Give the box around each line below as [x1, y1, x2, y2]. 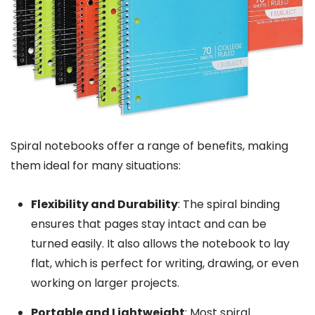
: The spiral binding [177, 196, 280, 213]
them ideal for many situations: [11, 157, 181, 174]
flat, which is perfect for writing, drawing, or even [30, 255, 299, 272]
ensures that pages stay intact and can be [30, 216, 266, 233]
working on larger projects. [30, 275, 179, 292]
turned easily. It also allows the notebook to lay [30, 236, 290, 252]
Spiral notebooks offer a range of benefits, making [11, 138, 288, 155]
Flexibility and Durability [30, 196, 178, 213]
